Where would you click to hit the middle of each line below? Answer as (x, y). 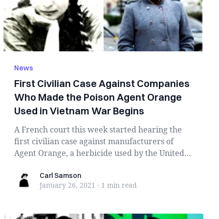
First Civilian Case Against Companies (102, 83)
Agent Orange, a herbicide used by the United (99, 153)
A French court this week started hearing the (98, 130)
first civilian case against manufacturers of (94, 141)
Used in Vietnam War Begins (79, 111)
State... (27, 165)
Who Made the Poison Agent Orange (98, 97)
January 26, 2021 (68, 185)
